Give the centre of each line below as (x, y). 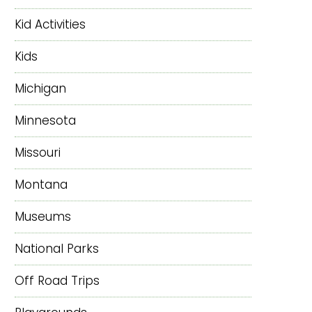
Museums (43, 216)
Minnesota (45, 120)
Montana (41, 184)
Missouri (38, 152)
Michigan (40, 88)
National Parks (57, 248)
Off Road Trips (57, 280)
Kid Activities (50, 24)
